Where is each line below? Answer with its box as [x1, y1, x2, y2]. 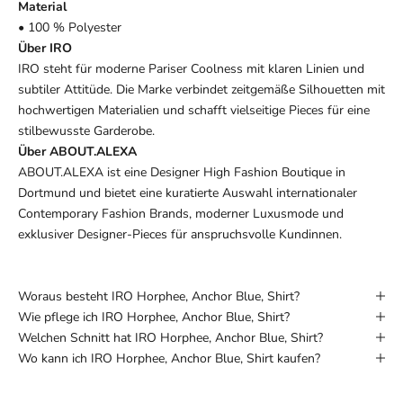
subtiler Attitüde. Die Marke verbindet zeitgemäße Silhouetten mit [18, 80, 385, 98]
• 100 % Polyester [18, 18, 121, 36]
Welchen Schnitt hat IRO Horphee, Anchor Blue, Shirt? [18, 328, 323, 346]
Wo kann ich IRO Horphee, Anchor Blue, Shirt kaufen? [18, 349, 320, 367]
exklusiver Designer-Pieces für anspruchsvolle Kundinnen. [18, 225, 342, 243]
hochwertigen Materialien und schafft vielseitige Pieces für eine [18, 101, 370, 119]
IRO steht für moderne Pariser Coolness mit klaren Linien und [18, 59, 364, 77]
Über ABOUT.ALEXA [18, 142, 137, 160]
